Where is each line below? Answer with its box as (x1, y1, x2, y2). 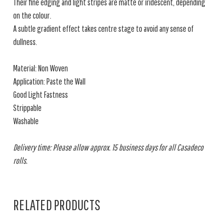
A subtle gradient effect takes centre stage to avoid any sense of (13, 23, 194, 34)
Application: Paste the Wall (13, 76, 86, 87)
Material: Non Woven (13, 63, 68, 73)
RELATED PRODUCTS (13, 196, 100, 213)
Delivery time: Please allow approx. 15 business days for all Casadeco (13, 142, 203, 153)
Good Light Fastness (13, 89, 68, 100)
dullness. (13, 37, 37, 47)
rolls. (13, 155, 27, 166)
